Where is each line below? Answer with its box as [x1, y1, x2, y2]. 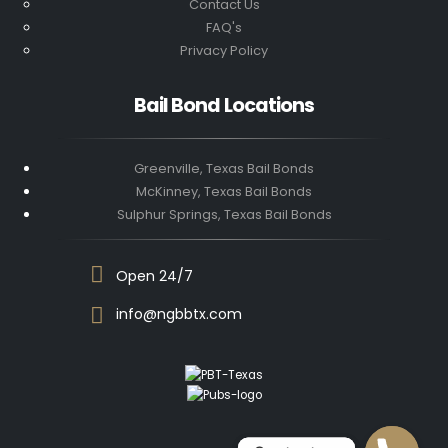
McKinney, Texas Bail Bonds [136, 181, 312, 201]
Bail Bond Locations [134, 91, 314, 119]
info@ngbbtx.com [116, 303, 242, 324]
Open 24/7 [116, 265, 193, 286]
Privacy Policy [180, 40, 268, 60]
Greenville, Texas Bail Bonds [134, 158, 314, 178]
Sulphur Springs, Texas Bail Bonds [116, 204, 332, 224]
